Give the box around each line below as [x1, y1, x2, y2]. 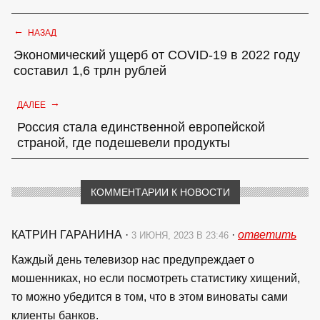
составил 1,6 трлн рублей [14, 63, 166, 78]
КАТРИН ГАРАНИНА [11, 228, 125, 241]
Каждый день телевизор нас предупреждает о [11, 253, 254, 266]
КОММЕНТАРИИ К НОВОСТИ [90, 186, 230, 198]
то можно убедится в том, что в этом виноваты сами [11, 290, 288, 303]
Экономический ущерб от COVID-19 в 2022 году [14, 47, 300, 62]
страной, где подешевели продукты [17, 135, 230, 150]
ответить [238, 228, 296, 241]
